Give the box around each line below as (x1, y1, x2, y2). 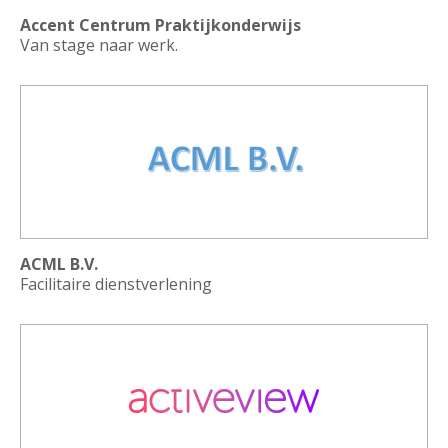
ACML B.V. (20, 253, 98, 275)
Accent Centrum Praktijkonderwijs (20, 14, 301, 36)
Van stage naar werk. (20, 34, 178, 56)
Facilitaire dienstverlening (20, 273, 212, 295)
